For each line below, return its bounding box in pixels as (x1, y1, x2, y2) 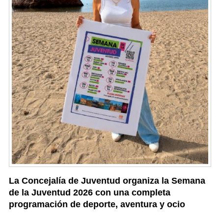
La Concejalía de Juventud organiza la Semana (9, 176, 205, 186)
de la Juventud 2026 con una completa (9, 188, 170, 198)
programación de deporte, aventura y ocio (9, 199, 185, 210)
